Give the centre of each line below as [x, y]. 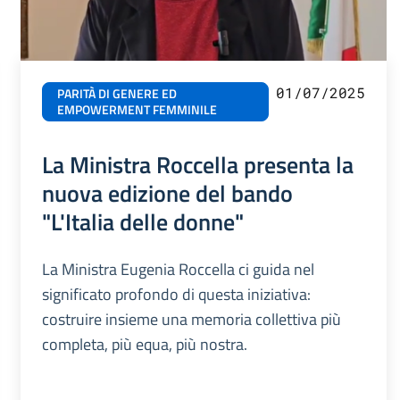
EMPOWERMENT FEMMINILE [137, 110]
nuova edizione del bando [167, 193]
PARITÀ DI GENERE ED [117, 94]
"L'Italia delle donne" [142, 222]
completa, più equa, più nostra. [146, 345]
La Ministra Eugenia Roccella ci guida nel [178, 270]
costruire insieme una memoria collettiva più [191, 320]
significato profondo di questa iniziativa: [176, 295]
